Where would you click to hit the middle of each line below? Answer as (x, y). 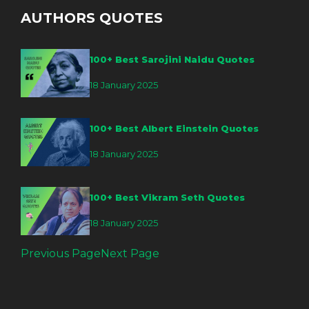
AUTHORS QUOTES (92, 18)
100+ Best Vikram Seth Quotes (167, 197)
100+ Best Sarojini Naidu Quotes (172, 59)
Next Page (130, 253)
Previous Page (61, 253)
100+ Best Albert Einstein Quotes (174, 128)
